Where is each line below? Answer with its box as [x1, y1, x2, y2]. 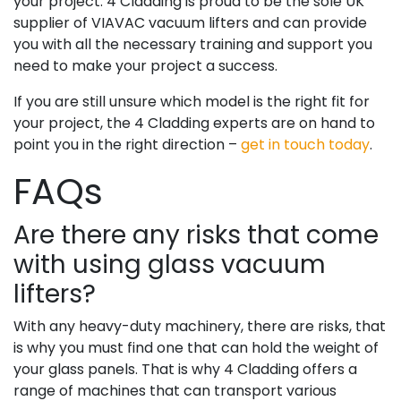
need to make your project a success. [13, 55, 277, 76]
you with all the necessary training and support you [13, 33, 372, 55]
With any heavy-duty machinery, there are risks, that [13, 315, 386, 337]
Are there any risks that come [13, 217, 379, 252]
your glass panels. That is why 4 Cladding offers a [13, 358, 357, 380]
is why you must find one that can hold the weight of [13, 337, 379, 358]
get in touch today [241, 133, 370, 155]
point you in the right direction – [13, 133, 241, 155]
